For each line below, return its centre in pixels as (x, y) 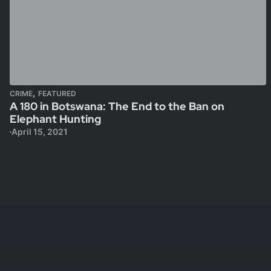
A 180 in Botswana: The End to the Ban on (117, 106)
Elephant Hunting (55, 119)
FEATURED (57, 93)
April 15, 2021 (39, 132)
